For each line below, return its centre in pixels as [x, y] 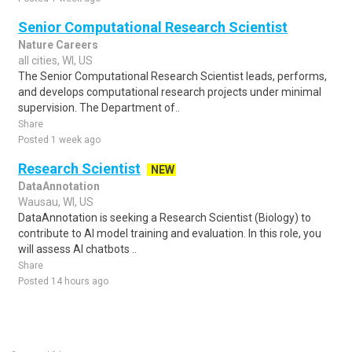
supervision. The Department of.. [99, 108]
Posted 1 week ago [59, 140]
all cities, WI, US [55, 60]
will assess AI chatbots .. [77, 249]
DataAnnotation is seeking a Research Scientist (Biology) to [165, 218]
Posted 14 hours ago [63, 281]
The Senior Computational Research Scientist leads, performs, [172, 76]
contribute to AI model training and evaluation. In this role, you [170, 233]
